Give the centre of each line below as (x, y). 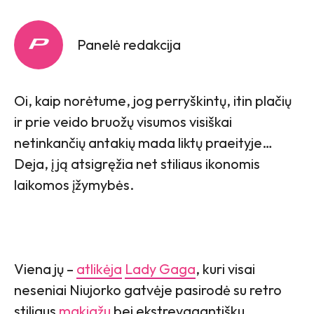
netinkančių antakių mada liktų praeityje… (143, 142)
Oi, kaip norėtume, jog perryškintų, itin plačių (153, 100)
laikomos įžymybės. (74, 184)
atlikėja (99, 268)
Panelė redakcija (129, 44)
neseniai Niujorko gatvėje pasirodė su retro (148, 289)
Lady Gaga (160, 268)
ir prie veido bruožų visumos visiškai (123, 121)
